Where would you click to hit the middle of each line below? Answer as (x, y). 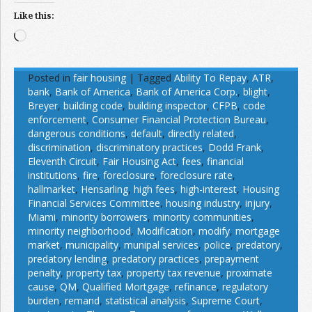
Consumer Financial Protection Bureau (179, 119)
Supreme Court (226, 300)
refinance (196, 286)
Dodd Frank (235, 147)
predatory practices (156, 258)
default (147, 133)
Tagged (154, 77)
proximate (249, 272)
